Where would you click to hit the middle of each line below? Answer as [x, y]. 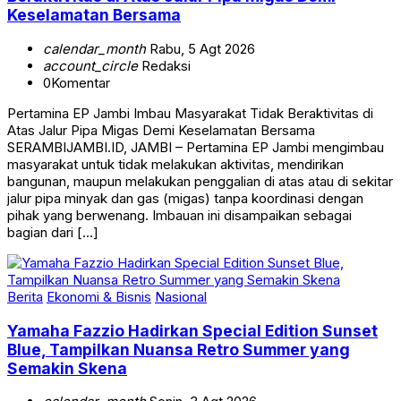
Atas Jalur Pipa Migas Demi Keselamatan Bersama [161, 130]
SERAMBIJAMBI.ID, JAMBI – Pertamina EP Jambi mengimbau [196, 147]
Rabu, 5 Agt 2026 [200, 48]
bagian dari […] [53, 232]
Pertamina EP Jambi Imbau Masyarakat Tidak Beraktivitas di [190, 113]
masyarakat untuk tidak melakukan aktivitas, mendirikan [175, 164]
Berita [25, 296]
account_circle [90, 65]
